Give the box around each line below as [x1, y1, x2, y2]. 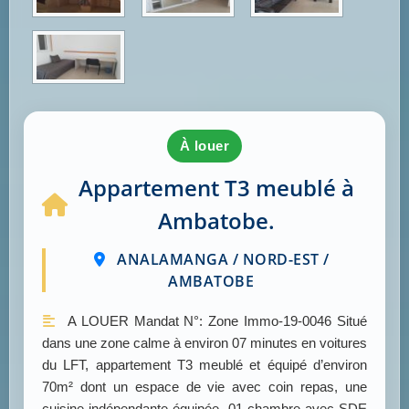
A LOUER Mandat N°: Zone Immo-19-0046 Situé [63, 313, 367, 330]
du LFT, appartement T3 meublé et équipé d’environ [42, 357, 367, 373]
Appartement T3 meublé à [78, 173, 354, 204]
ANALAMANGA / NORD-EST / [112, 249, 330, 270]
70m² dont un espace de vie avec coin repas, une [42, 379, 367, 395]
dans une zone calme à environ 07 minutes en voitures [42, 335, 367, 351]
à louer [190, 138, 230, 154]
